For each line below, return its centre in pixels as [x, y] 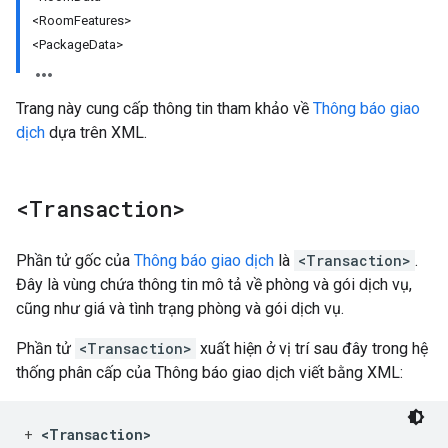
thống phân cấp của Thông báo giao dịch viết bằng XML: [209, 372]
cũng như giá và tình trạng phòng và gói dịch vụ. [180, 308]
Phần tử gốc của [75, 260]
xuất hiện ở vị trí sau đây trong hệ [312, 348]
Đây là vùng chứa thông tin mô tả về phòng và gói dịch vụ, [214, 284]
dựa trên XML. [96, 132]
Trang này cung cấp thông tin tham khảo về [164, 108]
